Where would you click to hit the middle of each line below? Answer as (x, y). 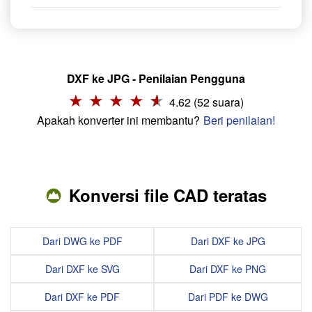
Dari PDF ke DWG (228, 297)
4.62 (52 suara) (206, 102)
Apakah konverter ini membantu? (118, 120)
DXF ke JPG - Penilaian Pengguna (156, 79)
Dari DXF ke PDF (82, 297)
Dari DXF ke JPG (228, 241)
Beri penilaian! (239, 120)
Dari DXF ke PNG (228, 269)
